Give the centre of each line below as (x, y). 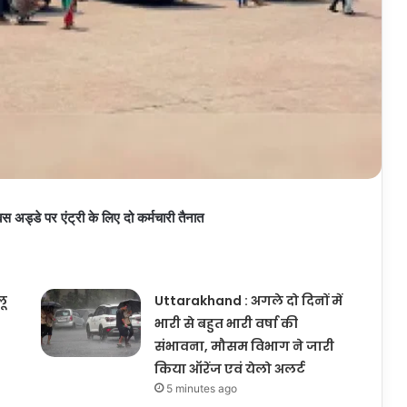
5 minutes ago (201, 389)
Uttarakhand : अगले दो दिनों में (248, 301)
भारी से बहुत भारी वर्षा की (226, 324)
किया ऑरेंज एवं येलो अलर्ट (229, 369)
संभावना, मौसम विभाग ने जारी (244, 347)
